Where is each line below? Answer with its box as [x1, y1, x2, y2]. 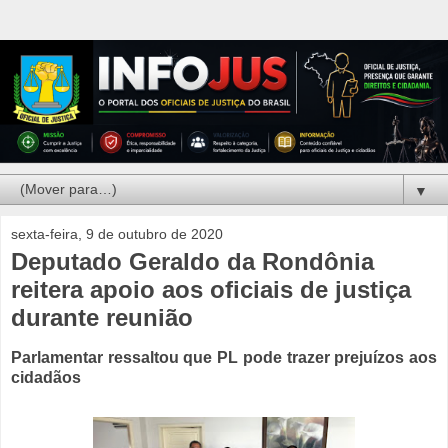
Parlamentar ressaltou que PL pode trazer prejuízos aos [11, 349, 437, 367]
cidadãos [11, 369, 81, 387]
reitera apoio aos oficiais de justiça [11, 276, 411, 304]
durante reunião [11, 304, 193, 332]
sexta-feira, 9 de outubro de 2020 [11, 226, 223, 243]
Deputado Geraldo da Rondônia [11, 248, 374, 276]
